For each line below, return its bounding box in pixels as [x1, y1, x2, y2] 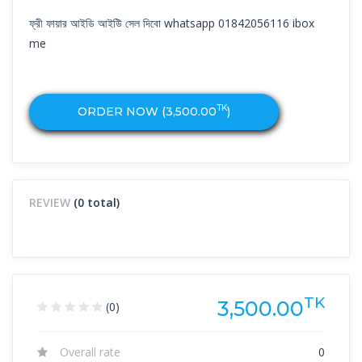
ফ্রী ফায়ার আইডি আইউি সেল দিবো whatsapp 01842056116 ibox [29, 15, 314, 31]
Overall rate [60, 343, 120, 360]
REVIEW [29, 194, 74, 210]
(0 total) [74, 194, 120, 210]
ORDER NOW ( [78, 103, 166, 119]
